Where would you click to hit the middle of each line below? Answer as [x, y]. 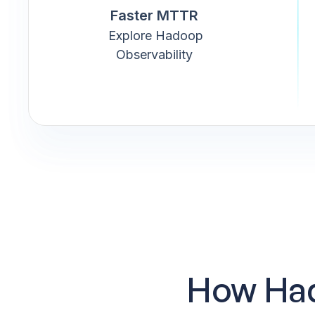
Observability [154, 54]
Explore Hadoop [154, 35]
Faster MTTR [154, 15]
